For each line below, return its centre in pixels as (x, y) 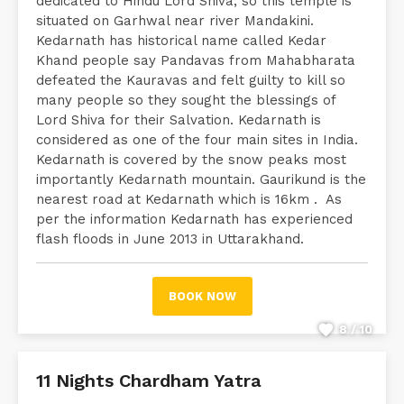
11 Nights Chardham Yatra (149, 381)
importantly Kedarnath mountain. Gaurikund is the (201, 179)
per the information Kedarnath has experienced (194, 219)
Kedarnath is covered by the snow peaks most (191, 160)
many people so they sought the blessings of (186, 100)
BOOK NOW (202, 296)
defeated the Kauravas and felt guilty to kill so (191, 80)
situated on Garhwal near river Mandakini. (175, 21)
